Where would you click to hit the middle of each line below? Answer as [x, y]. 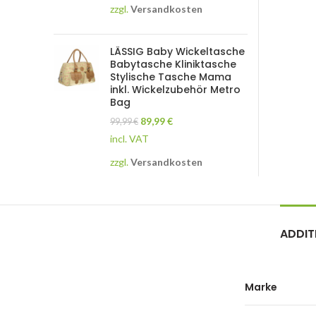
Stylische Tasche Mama [171, 77]
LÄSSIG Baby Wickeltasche [177, 51]
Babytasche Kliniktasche [173, 64]
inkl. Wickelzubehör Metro [175, 89]
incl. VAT [129, 138]
